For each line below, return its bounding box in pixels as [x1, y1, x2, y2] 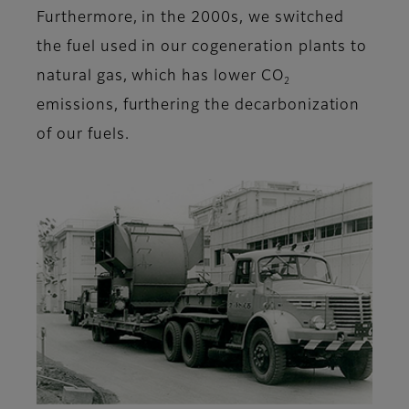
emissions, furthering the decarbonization [37, 99, 361, 114]
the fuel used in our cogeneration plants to [37, 40, 368, 56]
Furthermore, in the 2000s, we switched [37, 11, 344, 26]
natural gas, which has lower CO [37, 69, 284, 85]
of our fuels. [37, 128, 130, 143]
